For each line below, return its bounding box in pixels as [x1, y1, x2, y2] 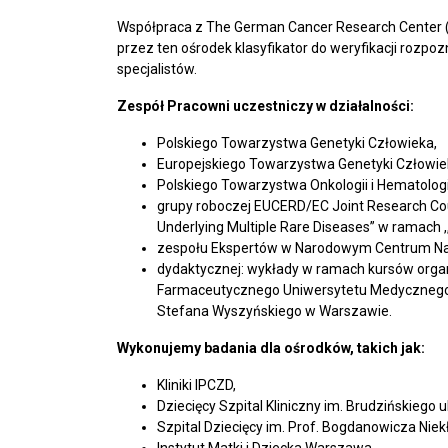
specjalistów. [117, 61, 197, 77]
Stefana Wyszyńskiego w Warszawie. [157, 303, 392, 319]
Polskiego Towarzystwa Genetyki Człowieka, [157, 135, 437, 151]
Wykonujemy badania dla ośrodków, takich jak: [117, 340, 425, 356]
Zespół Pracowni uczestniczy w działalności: [117, 98, 414, 114]
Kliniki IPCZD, [157, 377, 236, 393]
